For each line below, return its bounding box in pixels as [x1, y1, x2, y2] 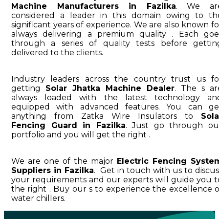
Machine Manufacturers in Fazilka [11, 1, 176, 11]
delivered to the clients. [11, 47, 103, 57]
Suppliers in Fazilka [11, 165, 94, 175]
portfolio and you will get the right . [11, 130, 150, 139]
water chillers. [11, 193, 66, 203]
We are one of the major [11, 156, 117, 166]
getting [11, 83, 45, 93]
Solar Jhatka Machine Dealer [45, 83, 175, 93]
